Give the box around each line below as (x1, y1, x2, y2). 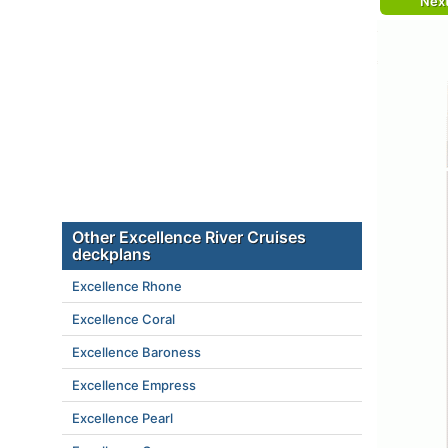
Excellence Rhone (72, 278, 182, 294)
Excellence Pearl (72, 410, 173, 426)
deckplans (72, 244, 151, 264)
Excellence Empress (72, 377, 196, 393)
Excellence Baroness (72, 344, 201, 360)
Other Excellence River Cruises (72, 227, 306, 247)
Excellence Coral (72, 311, 175, 327)
